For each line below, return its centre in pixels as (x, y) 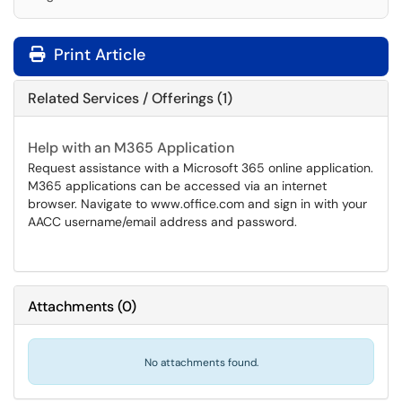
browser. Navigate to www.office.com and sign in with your (197, 204)
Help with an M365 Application (131, 148)
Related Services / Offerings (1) (130, 98)
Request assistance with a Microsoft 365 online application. (201, 168)
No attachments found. (201, 363)
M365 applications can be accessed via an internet (177, 186)
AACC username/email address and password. (162, 222)
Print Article (97, 55)
